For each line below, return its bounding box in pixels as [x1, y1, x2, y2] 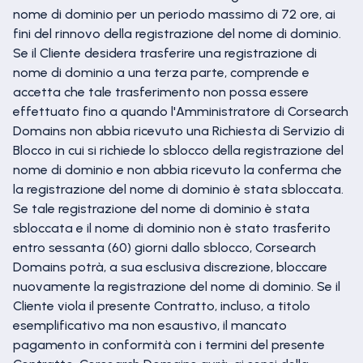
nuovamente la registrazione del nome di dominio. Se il [13, 279, 340, 294]
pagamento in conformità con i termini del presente [13, 337, 325, 352]
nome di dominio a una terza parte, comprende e [13, 65, 310, 80]
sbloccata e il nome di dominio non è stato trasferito [13, 220, 331, 236]
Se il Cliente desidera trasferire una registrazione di [13, 45, 317, 61]
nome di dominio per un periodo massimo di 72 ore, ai [13, 6, 335, 22]
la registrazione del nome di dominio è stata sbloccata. [13, 181, 344, 197]
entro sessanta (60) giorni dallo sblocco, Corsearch [13, 240, 316, 255]
